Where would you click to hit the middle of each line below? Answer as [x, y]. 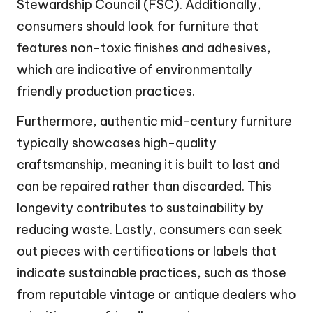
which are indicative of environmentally [134, 69]
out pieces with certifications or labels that [147, 251]
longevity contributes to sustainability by [140, 208]
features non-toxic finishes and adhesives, [144, 48]
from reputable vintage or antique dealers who [156, 294]
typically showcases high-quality [117, 143]
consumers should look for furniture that [138, 26]
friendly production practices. [106, 91]
